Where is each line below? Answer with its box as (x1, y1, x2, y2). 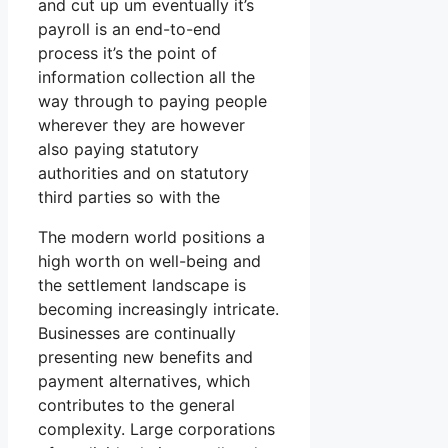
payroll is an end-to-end (38, 19, 221, 40)
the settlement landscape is (38, 275, 246, 296)
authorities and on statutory (38, 163, 249, 184)
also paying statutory (38, 139, 199, 160)
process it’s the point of (38, 43, 217, 64)
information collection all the (38, 67, 255, 88)
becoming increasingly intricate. (38, 299, 279, 320)
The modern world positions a (38, 227, 265, 248)
